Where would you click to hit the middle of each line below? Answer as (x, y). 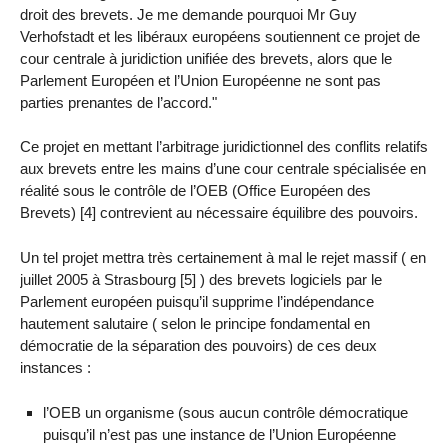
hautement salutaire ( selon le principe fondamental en (195, 324)
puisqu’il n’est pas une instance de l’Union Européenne (219, 435)
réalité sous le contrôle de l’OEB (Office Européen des (195, 191)
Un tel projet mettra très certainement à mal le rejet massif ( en (223, 258)
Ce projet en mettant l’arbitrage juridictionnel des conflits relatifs (224, 147)
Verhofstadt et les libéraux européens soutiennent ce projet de (220, 36)
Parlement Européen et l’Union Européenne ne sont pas (200, 80)
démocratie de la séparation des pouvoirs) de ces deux (198, 346)
